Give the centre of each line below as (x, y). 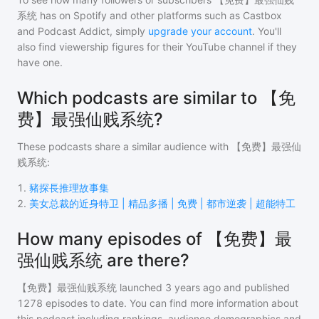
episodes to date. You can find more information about (171, 303)
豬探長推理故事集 (69, 188)
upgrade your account (200, 31)
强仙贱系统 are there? (103, 260)
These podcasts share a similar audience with (124, 146)
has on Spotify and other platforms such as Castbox (159, 15)
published (266, 287)
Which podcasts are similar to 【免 (156, 98)
